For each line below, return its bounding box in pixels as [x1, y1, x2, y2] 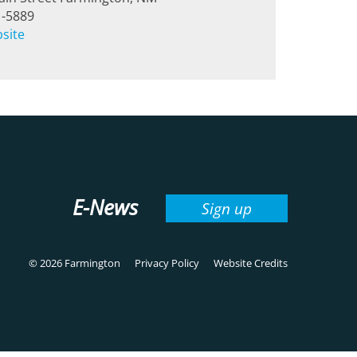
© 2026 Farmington [29, 256, 123, 271]
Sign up [202, 197, 252, 219]
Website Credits [214, 256, 288, 271]
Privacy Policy [135, 256, 199, 271]
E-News [73, 194, 138, 222]
